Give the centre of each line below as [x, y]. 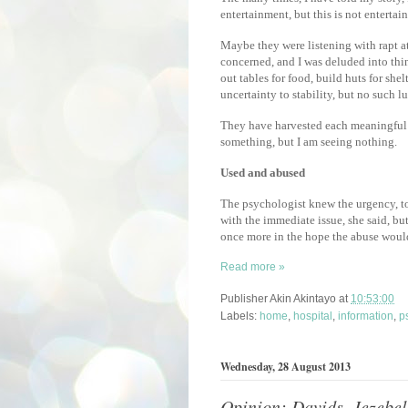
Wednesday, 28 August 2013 [286, 367]
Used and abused [263, 173]
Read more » [253, 267]
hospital [313, 316]
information [366, 316]
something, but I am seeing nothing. [309, 142]
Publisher [245, 299]
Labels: [240, 316]
